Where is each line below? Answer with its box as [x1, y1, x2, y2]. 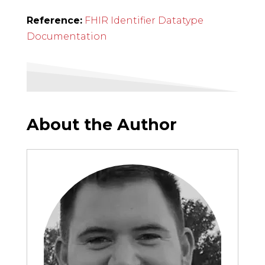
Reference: [26, 15, 82, 27]
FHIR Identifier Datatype [84, 15, 203, 27]
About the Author [26, 115, 177, 135]
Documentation [26, 31, 107, 43]
